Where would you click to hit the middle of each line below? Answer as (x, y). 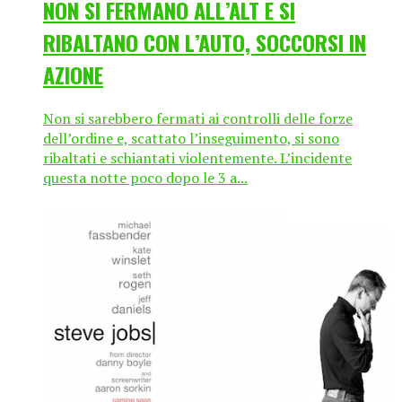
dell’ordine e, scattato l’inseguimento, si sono (191, 139)
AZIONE (73, 75)
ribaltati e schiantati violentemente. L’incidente (197, 158)
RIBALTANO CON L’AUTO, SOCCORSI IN (205, 43)
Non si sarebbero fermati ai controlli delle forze (198, 119)
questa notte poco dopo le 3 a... (145, 178)
